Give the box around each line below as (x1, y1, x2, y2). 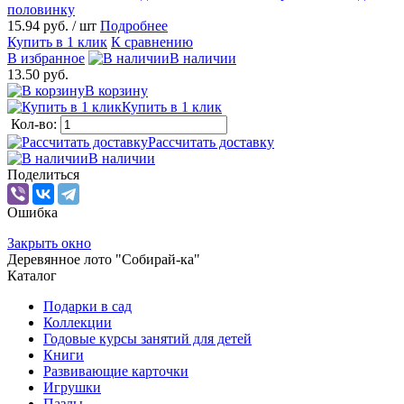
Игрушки (43, 380, 101, 396)
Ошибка (7, 205, 58, 221)
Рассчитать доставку (148, 134, 274, 151)
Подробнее (100, 18, 168, 34)
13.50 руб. (7, 67, 69, 83)
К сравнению (111, 34, 193, 50)
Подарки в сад (43, 298, 132, 315)
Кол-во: (11, 116, 60, 133)
